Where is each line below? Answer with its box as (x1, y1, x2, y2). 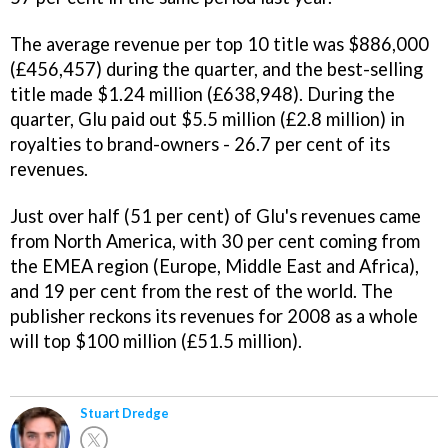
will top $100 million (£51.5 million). (10, 330, 302, 352)
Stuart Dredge (80, 404, 169, 421)
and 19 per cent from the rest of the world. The (10, 280, 393, 302)
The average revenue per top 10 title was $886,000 (10, 33, 429, 56)
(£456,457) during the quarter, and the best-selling (10, 58, 423, 81)
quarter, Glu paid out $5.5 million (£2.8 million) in (10, 108, 405, 131)
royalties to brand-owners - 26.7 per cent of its (10, 133, 390, 156)
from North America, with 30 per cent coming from (10, 230, 420, 252)
